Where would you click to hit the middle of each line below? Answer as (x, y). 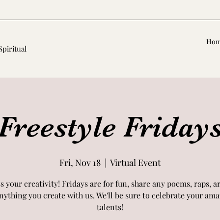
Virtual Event (135, 163)
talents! (110, 207)
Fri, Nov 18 (80, 163)
